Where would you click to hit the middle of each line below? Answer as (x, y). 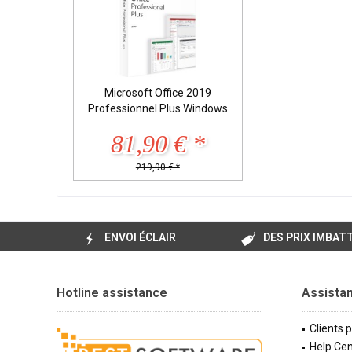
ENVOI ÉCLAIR (140, 238)
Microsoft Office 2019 (158, 92)
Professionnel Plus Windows (158, 108)
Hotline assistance (112, 293)
